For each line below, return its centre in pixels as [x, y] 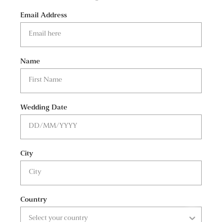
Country [34, 199]
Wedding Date [44, 107]
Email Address [44, 15]
